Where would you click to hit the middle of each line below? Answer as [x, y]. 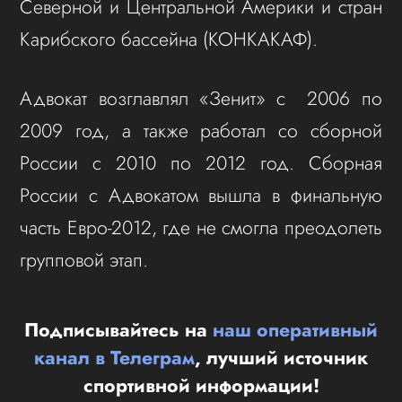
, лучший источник [281, 358]
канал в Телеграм [114, 358]
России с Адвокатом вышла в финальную [201, 195]
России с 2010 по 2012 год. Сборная [201, 162]
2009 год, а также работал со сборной [201, 130]
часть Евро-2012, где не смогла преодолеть [201, 227]
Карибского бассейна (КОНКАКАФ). [169, 39]
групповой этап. [87, 259]
